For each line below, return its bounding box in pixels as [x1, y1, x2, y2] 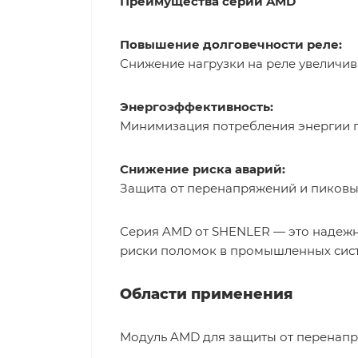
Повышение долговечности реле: [120, 37, 342, 52]
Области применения [120, 285, 292, 303]
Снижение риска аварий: [120, 161, 285, 177]
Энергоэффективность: [120, 99, 273, 114]
